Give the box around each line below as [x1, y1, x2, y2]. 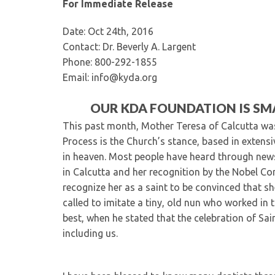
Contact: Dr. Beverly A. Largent [63, 41, 196, 52]
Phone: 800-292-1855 [63, 56, 157, 68]
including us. [63, 228, 118, 239]
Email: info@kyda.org [63, 72, 157, 83]
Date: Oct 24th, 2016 [63, 26, 153, 37]
